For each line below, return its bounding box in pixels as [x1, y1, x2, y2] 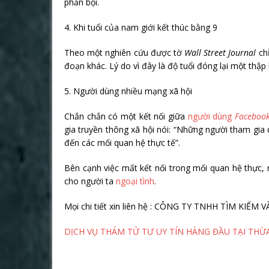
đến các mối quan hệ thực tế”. [64, 136, 180, 148]
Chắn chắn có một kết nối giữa [64, 110, 188, 122]
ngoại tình [116, 175, 154, 187]
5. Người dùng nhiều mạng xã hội [64, 85, 192, 97]
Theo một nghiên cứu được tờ [64, 46, 185, 58]
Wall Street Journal [184, 46, 256, 58]
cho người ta [64, 175, 116, 187]
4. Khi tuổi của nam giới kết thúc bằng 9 [64, 21, 217, 33]
